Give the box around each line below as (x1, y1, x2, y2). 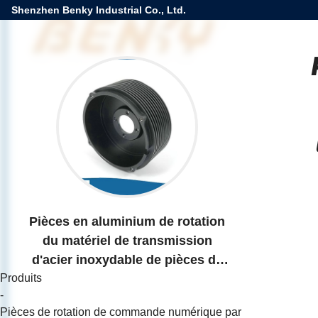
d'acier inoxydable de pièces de (31, 252, 223, 267)
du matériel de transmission (42, 233, 212, 248)
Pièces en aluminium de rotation (29, 214, 225, 229)
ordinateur (95, 290, 159, 305)
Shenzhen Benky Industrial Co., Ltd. (11, 4, 186, 16)
